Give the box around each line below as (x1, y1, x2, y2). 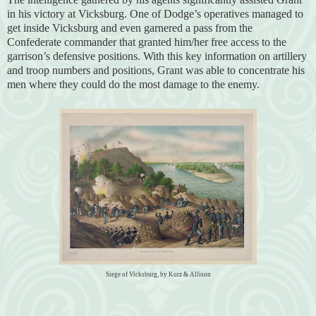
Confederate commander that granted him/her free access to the (7, 35, 286, 48)
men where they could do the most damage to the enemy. (7, 78, 260, 90)
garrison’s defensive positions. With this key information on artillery (7, 49, 307, 62)
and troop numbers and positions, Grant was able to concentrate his (7, 63, 305, 76)
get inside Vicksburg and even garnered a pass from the (7, 21, 253, 34)
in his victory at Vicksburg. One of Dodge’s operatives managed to (7, 7, 303, 20)
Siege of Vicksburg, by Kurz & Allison (105, 270, 211, 278)
